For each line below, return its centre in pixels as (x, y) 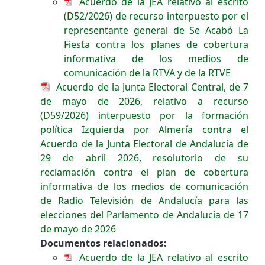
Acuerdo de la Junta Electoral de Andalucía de (144, 143)
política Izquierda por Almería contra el (144, 129)
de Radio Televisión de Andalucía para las (144, 200)
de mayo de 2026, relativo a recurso (144, 101)
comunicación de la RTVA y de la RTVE (147, 72)
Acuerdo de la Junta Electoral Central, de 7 (151, 87)
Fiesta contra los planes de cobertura (156, 44)
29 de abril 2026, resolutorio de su (144, 158)
